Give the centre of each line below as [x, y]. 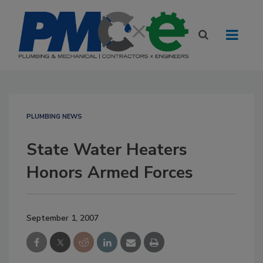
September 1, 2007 [63, 218]
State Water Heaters [107, 150]
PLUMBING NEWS [54, 117]
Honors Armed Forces [110, 173]
